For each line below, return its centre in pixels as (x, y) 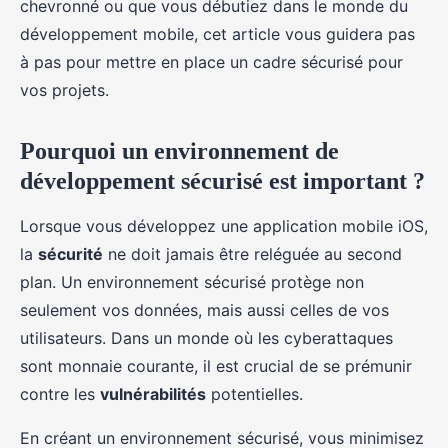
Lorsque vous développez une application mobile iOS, (224, 226)
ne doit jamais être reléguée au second (252, 254)
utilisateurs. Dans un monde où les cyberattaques (206, 338)
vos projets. (64, 90)
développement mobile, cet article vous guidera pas (217, 34)
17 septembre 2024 (143, 17)
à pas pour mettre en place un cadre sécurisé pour (211, 62)
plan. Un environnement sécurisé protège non (192, 282)
